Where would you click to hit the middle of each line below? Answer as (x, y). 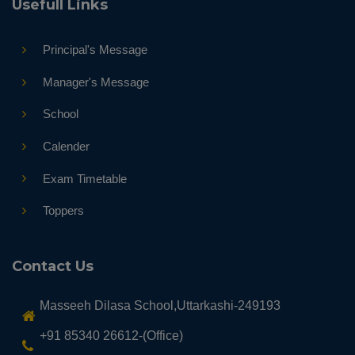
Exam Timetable (84, 178)
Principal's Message (95, 50)
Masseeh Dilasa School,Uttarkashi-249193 (160, 305)
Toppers (63, 211)
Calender (66, 146)
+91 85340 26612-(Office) (111, 335)
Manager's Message (95, 82)
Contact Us (53, 266)
